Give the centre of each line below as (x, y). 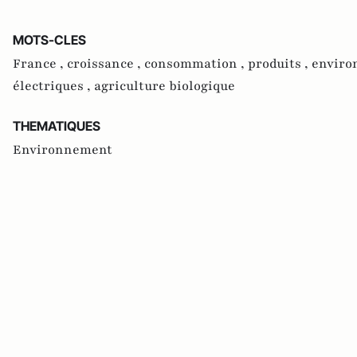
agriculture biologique (165, 86)
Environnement (63, 149)
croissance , (106, 63)
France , (40, 63)
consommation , (196, 63)
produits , (280, 63)
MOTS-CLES (49, 39)
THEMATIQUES (57, 126)
